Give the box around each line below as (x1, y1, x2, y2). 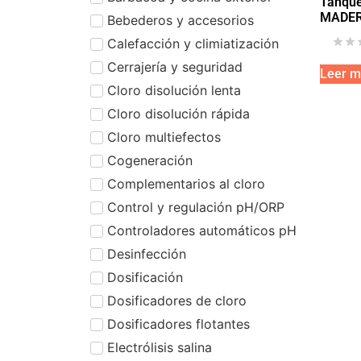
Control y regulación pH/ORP (107, 198, 284, 215)
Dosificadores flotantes (107, 315, 250, 332)
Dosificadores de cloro (107, 292, 247, 309)
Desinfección (107, 245, 186, 262)
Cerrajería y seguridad (107, 58, 243, 75)
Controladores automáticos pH (107, 222, 297, 239)
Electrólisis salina (107, 338, 212, 355)
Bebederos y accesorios (107, 11, 254, 28)
